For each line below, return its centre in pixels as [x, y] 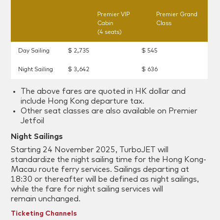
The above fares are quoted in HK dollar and [103, 92]
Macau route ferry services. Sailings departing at [100, 170]
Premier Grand [177, 15]
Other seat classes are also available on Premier [109, 111]
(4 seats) [109, 33]
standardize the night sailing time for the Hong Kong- [109, 160]
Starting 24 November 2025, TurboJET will [90, 150]
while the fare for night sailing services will [87, 189]
